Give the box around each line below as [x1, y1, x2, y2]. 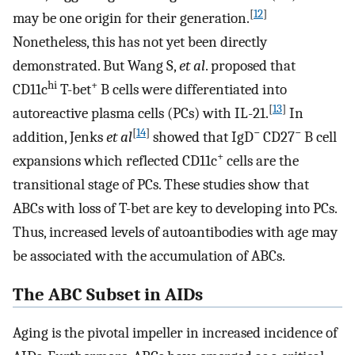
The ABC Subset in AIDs [13, 284, 203, 305]
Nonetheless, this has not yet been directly [13, 32, 267, 51]
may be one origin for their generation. [13, 9, 250, 27]
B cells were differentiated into [97, 80, 287, 98]
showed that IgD [150, 128, 254, 146]
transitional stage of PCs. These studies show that [13, 175, 309, 193]
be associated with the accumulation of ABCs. [13, 246, 285, 265]
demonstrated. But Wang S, [13, 56, 179, 74]
